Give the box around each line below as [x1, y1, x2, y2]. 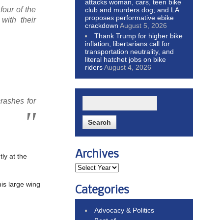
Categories [75, 184, 129, 196]
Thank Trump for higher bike [94, 31, 183, 40]
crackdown [85, 21, 118, 29]
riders [85, 63, 103, 71]
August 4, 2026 [104, 63, 151, 71]
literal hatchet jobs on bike [85, 55, 166, 63]
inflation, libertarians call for [85, 39, 170, 48]
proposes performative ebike [85, 13, 174, 22]
